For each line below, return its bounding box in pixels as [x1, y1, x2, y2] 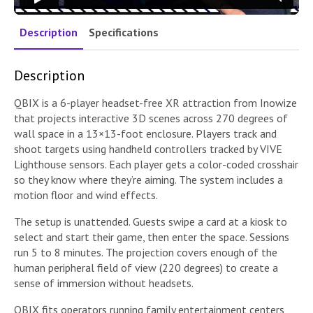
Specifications [89, 24, 159, 39]
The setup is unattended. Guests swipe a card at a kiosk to [14, 214, 287, 228]
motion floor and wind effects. [14, 187, 158, 202]
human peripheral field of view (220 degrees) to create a [14, 260, 278, 275]
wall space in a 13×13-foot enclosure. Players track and [14, 126, 277, 140]
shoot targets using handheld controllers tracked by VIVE [14, 141, 282, 156]
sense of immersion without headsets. [14, 275, 194, 290]
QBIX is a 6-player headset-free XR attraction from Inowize [14, 95, 297, 110]
